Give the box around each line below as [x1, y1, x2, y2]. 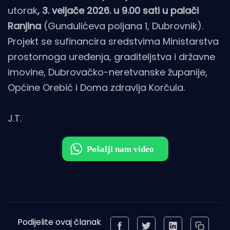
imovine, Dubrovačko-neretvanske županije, [8, 66, 207, 79]
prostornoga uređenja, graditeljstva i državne [8, 50, 215, 64]
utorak [8, 4, 37, 17]
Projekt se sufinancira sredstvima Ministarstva [8, 35, 219, 48]
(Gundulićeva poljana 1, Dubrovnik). [41, 20, 203, 33]
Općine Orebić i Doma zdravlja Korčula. [8, 81, 185, 94]
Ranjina [8, 20, 41, 33]
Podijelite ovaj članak [17, 216, 101, 228]
